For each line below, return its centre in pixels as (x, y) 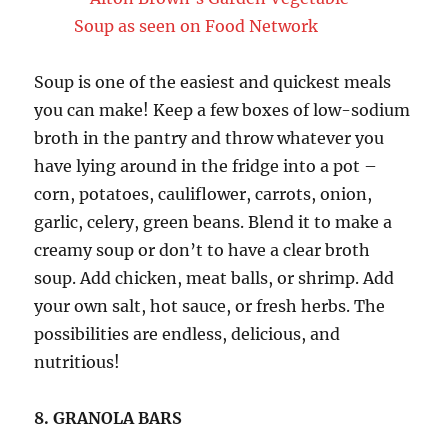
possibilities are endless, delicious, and (187, 333)
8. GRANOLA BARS (108, 417)
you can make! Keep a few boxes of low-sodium (222, 109)
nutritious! (77, 361)
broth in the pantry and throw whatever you (209, 137)
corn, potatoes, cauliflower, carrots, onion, (203, 193)
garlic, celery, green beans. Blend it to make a (213, 221)
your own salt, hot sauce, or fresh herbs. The (210, 305)
